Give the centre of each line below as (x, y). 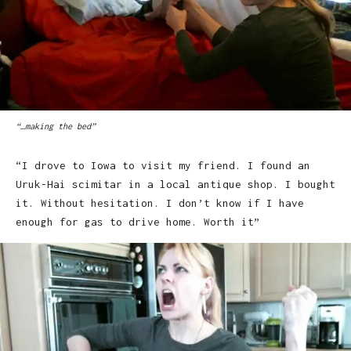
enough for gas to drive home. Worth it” (138, 221)
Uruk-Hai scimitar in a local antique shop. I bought (175, 184)
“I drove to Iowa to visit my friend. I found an (163, 165)
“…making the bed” (56, 126)
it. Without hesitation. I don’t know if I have (160, 203)
